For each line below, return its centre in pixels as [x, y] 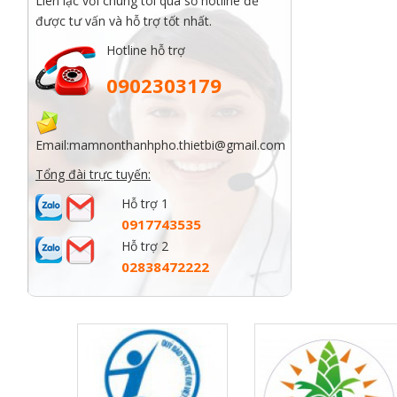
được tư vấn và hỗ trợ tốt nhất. [124, 21]
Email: [52, 145]
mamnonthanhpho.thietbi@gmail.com [177, 145]
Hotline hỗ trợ [146, 51]
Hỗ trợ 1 [145, 204]
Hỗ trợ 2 [145, 246]
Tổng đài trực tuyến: [93, 175]
